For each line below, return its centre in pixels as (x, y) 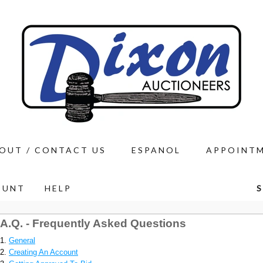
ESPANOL (156, 150)
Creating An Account (43, 252)
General (22, 240)
